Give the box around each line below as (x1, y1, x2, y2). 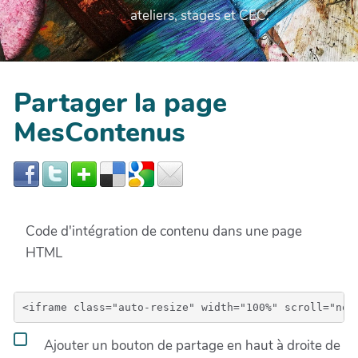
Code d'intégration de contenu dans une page (26, 222, 302, 241)
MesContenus (14, 114, 185, 152)
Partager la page (14, 85, 227, 122)
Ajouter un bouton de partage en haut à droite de (41, 336, 340, 355)
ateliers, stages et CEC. (130, 6, 270, 26)
